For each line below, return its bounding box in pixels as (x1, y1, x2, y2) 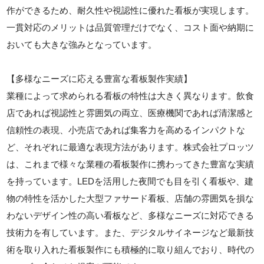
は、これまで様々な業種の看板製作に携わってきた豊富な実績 (6, 159, 255, 170)
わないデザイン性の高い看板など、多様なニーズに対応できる (6, 210, 255, 221)
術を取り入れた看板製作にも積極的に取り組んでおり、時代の (6, 245, 255, 255)
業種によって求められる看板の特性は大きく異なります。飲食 (6, 91, 255, 101)
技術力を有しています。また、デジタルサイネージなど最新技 (6, 227, 255, 238)
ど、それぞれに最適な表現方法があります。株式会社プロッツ (6, 142, 255, 153)
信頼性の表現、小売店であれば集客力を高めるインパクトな (6, 125, 246, 136)
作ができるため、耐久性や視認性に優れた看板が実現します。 (6, 5, 255, 16)
